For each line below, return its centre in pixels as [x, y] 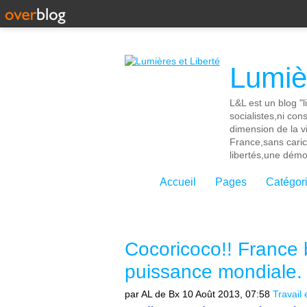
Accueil [178, 182]
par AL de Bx [152, 294]
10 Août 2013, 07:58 [226, 294]
